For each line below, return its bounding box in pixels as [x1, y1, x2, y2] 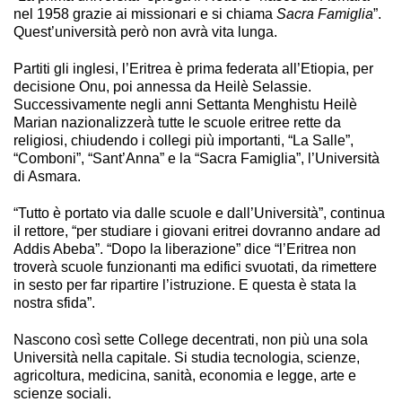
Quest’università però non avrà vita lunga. [13, 23, 277, 39]
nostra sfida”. [13, 295, 95, 311]
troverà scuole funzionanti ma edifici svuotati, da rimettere [13, 259, 377, 275]
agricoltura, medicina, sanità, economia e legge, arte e [13, 368, 356, 384]
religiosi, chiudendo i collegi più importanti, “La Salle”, [13, 132, 354, 148]
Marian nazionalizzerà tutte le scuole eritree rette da [13, 114, 341, 130]
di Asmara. [13, 168, 81, 184]
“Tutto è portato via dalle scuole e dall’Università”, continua [13, 205, 385, 222]
